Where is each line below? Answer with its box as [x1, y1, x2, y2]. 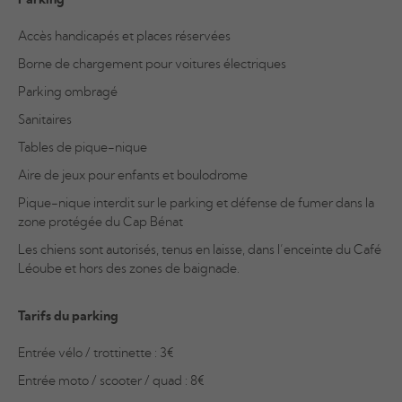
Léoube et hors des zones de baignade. [18, 263, 240, 275]
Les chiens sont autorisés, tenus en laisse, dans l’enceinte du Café [18, 244, 381, 257]
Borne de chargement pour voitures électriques [18, 58, 286, 71]
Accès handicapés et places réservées [18, 31, 231, 43]
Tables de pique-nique [18, 142, 147, 154]
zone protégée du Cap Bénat [18, 216, 183, 229]
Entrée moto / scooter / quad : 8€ [18, 375, 205, 388]
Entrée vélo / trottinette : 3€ [18, 347, 174, 360]
